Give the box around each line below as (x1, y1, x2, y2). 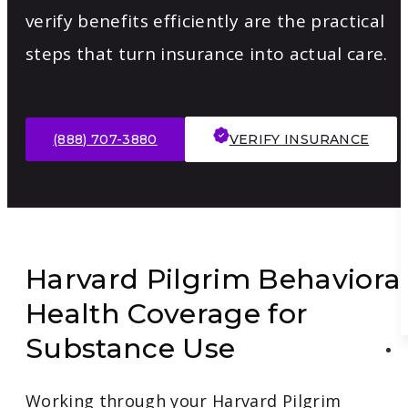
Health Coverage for (25, 297, 309, 331)
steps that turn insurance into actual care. (25, 42, 388, 66)
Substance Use (25, 331, 236, 366)
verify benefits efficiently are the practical (25, 9, 385, 34)
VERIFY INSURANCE (229, 131, 370, 148)
